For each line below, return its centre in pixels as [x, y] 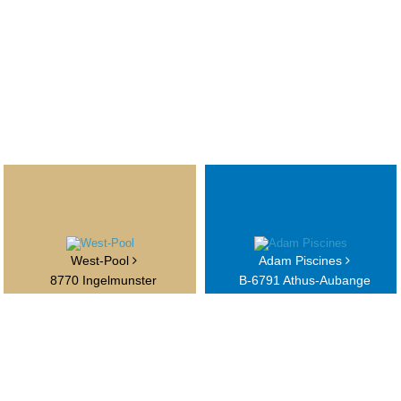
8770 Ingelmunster [104, 281]
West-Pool [101, 261]
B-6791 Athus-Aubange [304, 281]
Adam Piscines [303, 261]
